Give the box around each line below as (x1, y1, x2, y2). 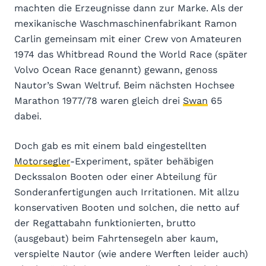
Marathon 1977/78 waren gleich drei (14, 94, 183, 106)
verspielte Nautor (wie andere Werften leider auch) (14, 248, 248, 259)
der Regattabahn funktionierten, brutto (14, 217, 196, 229)
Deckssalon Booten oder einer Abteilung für (14, 170, 217, 182)
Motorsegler (14, 155, 70, 167)
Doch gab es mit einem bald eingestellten (14, 140, 207, 151)
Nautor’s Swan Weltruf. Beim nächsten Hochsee (14, 79, 235, 91)
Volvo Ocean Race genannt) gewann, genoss (14, 64, 217, 75)
